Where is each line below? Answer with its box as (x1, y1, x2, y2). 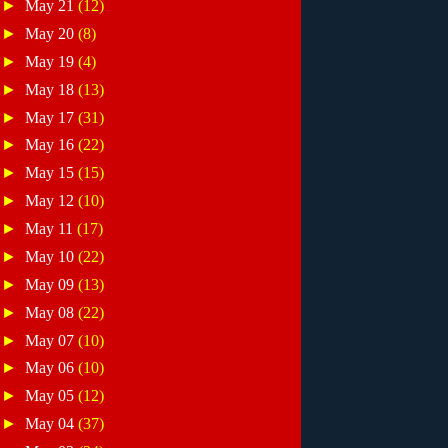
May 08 (25, 303, 79, 321)
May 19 (25, 52, 79, 70)
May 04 (25, 415, 79, 433)
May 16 (25, 136, 79, 154)
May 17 (25, 108, 79, 126)
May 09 (25, 275, 79, 293)
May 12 (25, 192, 79, 210)
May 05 (25, 387, 79, 405)
